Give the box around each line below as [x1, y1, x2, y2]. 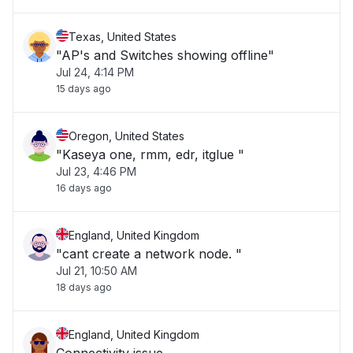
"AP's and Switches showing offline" [56, 47, 274, 63]
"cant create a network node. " [56, 246, 242, 262]
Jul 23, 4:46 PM [56, 165, 136, 178]
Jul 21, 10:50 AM [56, 264, 137, 277]
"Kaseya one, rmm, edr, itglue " [56, 147, 244, 162]
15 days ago [56, 83, 111, 95]
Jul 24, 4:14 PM [56, 65, 134, 79]
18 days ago [56, 281, 112, 293]
